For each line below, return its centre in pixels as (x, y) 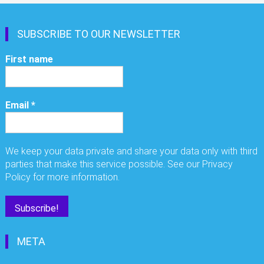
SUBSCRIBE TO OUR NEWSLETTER (99, 34)
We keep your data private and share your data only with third (132, 151)
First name (29, 60)
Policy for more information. (63, 177)
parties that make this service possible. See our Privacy (119, 164)
